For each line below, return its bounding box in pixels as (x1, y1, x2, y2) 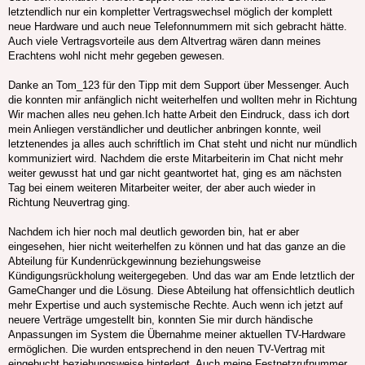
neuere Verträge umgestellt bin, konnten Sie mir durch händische (8, 313, 313, 326)
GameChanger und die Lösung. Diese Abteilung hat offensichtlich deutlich (8, 284, 354, 297)
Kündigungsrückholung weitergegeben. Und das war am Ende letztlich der (8, 269, 354, 282)
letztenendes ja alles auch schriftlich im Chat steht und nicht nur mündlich (8, 137, 357, 150)
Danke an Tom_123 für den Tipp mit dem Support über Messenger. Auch (8, 78, 349, 91)
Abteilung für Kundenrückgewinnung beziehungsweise (8, 254, 261, 267)
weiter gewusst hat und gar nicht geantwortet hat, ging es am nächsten (8, 166, 341, 179)
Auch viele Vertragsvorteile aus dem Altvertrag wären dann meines (8, 34, 321, 47)
